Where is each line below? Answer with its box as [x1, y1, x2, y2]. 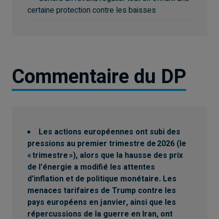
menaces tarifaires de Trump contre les [27, 184, 176, 197]
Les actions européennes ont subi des [39, 126, 180, 138]
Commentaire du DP [12, 62, 186, 91]
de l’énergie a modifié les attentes [27, 161, 155, 173]
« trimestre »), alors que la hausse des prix [27, 149, 183, 161]
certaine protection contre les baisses [27, 4, 156, 16]
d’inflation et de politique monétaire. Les [27, 173, 176, 185]
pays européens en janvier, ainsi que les [27, 196, 176, 208]
